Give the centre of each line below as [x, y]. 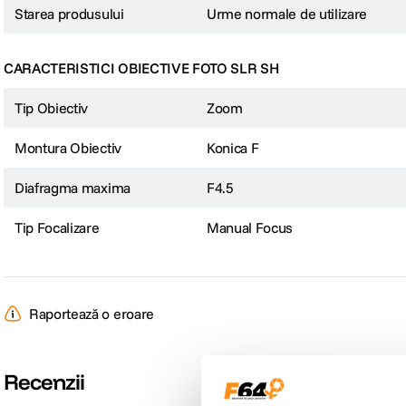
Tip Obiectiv [52, 108]
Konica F [233, 148]
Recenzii [44, 382]
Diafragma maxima [72, 188]
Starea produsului [69, 14]
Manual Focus [250, 228]
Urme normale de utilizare [287, 14]
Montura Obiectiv [68, 148]
